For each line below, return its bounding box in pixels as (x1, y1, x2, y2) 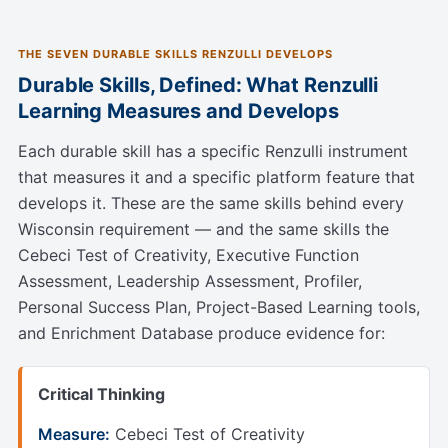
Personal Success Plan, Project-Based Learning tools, (18, 297, 420, 318)
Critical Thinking (38, 384, 165, 405)
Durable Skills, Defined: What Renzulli (18, 73, 379, 98)
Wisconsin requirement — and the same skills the (18, 219, 389, 240)
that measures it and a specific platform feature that (18, 167, 415, 188)
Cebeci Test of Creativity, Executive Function (18, 245, 359, 266)
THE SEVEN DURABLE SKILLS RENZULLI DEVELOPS (18, 47, 333, 62)
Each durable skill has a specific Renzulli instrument (18, 141, 408, 162)
